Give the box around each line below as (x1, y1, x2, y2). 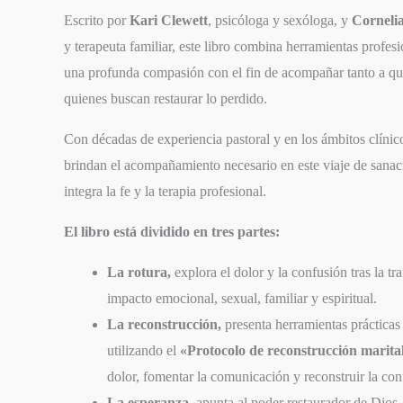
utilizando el (107, 342, 181, 358)
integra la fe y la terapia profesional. (64, 183, 267, 199)
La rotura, (107, 264, 172, 280)
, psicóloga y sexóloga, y (208, 12, 353, 28)
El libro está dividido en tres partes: (64, 223, 281, 239)
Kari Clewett (130, 12, 209, 28)
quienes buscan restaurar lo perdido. (64, 90, 268, 106)
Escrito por (64, 12, 130, 28)
